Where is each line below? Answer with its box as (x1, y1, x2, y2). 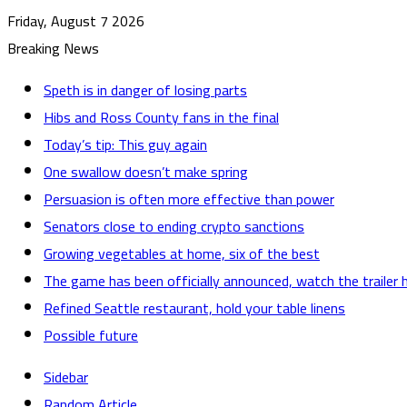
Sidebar (44, 363, 88, 391)
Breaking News (7, 35, 99, 62)
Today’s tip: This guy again (44, 131, 207, 158)
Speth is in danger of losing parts (44, 76, 247, 104)
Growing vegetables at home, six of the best (44, 240, 320, 267)
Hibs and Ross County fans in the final (44, 104, 279, 131)
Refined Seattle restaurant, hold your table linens (44, 294, 345, 322)
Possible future (44, 322, 138, 349)
